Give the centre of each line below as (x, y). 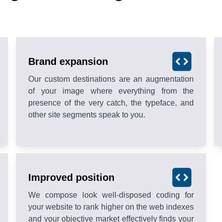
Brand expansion (68, 61)
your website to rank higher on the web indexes (111, 207)
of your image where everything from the (111, 91)
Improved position (71, 177)
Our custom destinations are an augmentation (111, 79)
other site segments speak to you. (87, 114)
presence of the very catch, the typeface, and (111, 103)
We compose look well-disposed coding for (111, 195)
